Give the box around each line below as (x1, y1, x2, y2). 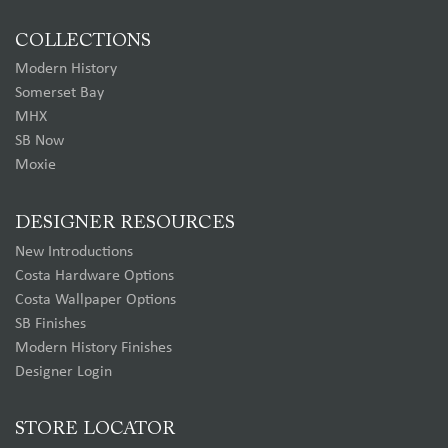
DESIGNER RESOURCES (15, 214, 235, 234)
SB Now (15, 133, 64, 150)
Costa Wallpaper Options (15, 291, 176, 308)
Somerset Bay (15, 85, 104, 102)
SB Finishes (15, 315, 86, 332)
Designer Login (15, 363, 112, 380)
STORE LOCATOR (15, 420, 175, 440)
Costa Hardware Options (15, 267, 174, 284)
